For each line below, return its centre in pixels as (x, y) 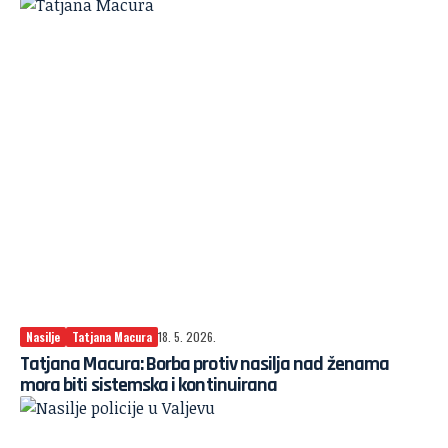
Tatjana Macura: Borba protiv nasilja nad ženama (204, 363)
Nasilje (43, 336)
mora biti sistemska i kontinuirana (149, 384)
